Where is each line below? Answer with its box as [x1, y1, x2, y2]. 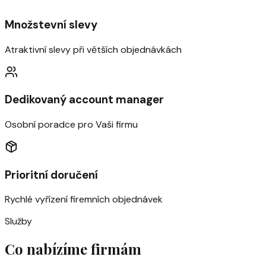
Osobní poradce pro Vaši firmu [5, 118, 138, 131]
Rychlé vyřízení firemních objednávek [5, 193, 163, 206]
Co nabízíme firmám [5, 239, 141, 259]
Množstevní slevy [5, 17, 97, 32]
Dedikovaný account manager [5, 92, 164, 107]
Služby [5, 215, 32, 228]
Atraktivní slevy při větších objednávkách [5, 43, 182, 56]
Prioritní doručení [5, 167, 98, 182]
